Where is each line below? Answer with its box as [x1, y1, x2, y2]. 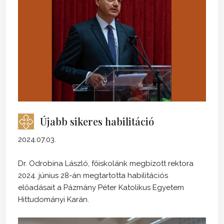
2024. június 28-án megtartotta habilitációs [18, 171, 168, 180]
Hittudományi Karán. [18, 195, 91, 204]
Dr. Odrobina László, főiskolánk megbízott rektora [18, 159, 193, 168]
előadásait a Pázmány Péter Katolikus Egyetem [18, 183, 184, 192]
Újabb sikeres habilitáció [40, 114, 154, 128]
